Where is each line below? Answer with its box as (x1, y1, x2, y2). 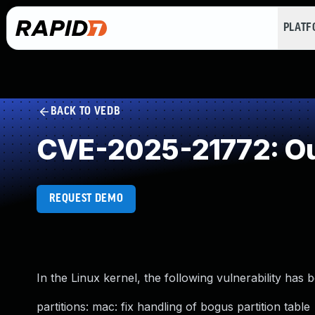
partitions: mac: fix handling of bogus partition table (37, 300, 310, 314)
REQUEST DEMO (49, 193, 124, 205)
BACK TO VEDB (50, 105, 121, 117)
